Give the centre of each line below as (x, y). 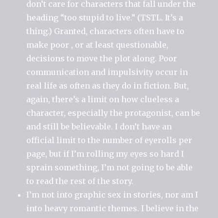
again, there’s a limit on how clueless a (103, 99)
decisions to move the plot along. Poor (102, 58)
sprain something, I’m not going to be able (110, 167)
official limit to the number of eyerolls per (109, 140)
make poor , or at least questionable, (98, 45)
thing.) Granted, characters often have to (106, 31)
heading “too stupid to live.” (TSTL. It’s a (105, 17)
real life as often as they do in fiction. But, (108, 85)
